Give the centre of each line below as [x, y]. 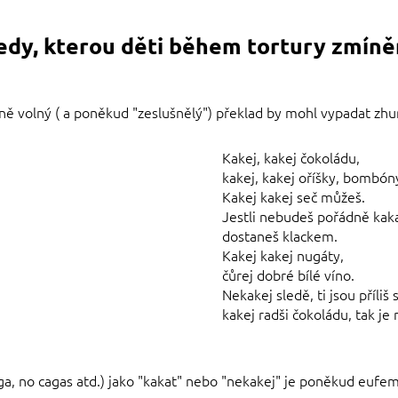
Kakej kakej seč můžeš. [294, 197]
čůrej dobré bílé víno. [289, 275]
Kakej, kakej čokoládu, [291, 158]
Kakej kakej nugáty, [283, 255]
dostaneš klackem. [280, 236]
